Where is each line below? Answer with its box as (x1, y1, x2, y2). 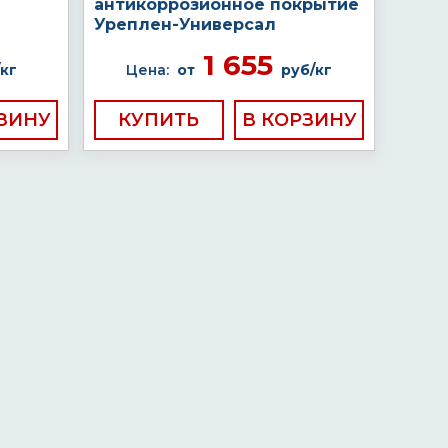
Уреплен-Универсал (94, 15, 276, 34)
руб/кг (281, 61, 332, 79)
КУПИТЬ (118, 109, 200, 131)
